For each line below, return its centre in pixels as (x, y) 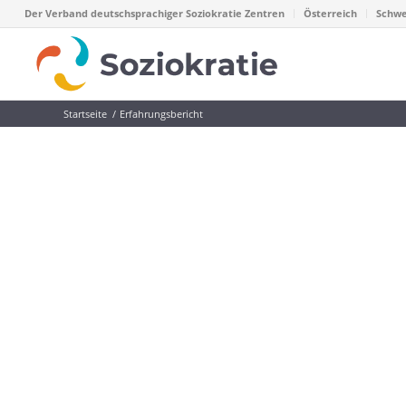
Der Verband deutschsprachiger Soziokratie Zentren (154, 13)
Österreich (330, 13)
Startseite (85, 114)
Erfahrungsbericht (161, 114)
